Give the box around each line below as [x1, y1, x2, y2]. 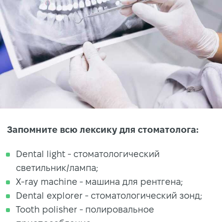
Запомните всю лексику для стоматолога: [7, 125, 199, 135]
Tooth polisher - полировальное [16, 205, 154, 215]
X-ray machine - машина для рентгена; [16, 177, 183, 187]
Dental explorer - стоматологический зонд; [16, 191, 202, 201]
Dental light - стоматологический [16, 149, 160, 159]
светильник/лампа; [16, 163, 98, 173]
